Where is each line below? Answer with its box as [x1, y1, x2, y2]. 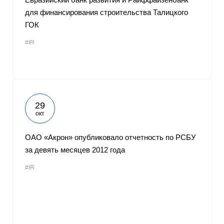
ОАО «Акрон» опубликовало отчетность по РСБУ [25, 133, 196, 141]
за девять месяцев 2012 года [25, 145, 125, 154]
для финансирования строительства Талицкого [25, 8, 188, 16]
